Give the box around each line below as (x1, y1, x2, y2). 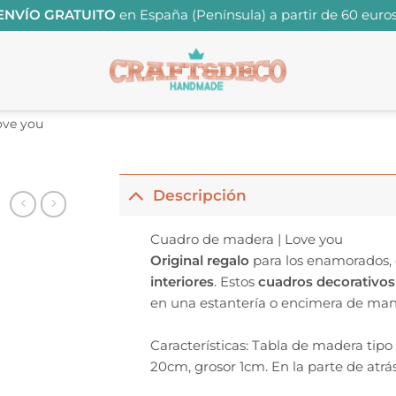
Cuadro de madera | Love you (149, 230, 343, 247)
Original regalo (149, 251, 253, 269)
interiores (149, 272, 214, 290)
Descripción (153, 186, 247, 204)
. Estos (213, 272, 258, 290)
